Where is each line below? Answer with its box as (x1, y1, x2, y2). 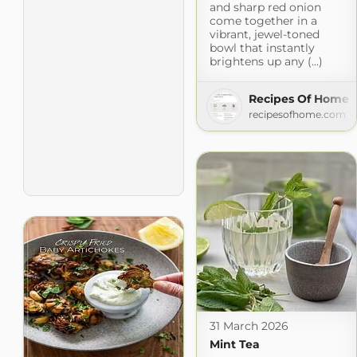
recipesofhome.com (248, 108, 346, 121)
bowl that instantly (209, 41, 315, 56)
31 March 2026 (209, 319, 288, 334)
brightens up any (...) (209, 54, 323, 69)
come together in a (209, 14, 317, 29)
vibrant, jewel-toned (209, 27, 320, 42)
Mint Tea (209, 337, 260, 352)
